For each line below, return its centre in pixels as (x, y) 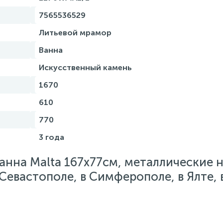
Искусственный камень (85, 67)
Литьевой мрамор (75, 33)
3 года (52, 137)
